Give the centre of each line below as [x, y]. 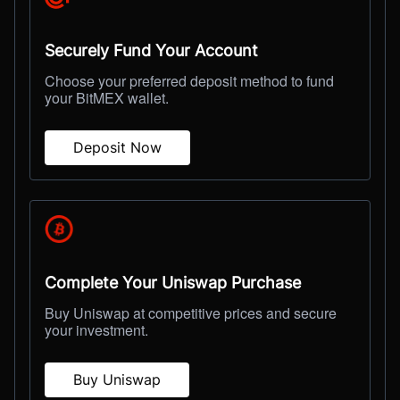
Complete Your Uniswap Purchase [173, 282]
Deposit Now [117, 147]
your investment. [96, 329]
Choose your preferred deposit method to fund [189, 80]
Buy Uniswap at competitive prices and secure [191, 312]
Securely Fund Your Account [151, 50]
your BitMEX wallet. [107, 97]
